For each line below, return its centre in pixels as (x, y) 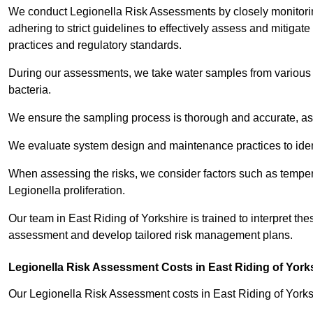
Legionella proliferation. (68, 191)
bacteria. (31, 90)
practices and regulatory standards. (95, 45)
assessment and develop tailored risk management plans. (151, 235)
